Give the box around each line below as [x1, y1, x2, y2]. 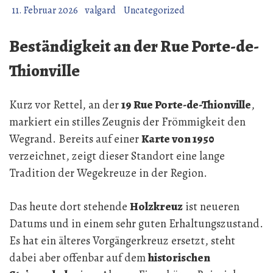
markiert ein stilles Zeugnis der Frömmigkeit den [9, 114, 246, 130]
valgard [85, 3, 116, 17]
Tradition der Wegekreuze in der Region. [9, 165, 207, 181]
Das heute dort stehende [9, 199, 130, 214]
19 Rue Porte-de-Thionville [121, 97, 251, 113]
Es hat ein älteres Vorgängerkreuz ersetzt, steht [9, 233, 235, 249]
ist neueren [183, 199, 239, 214]
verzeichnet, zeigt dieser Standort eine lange [9, 148, 225, 164]
